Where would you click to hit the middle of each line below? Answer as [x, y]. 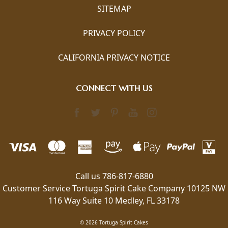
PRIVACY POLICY [114, 33]
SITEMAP [114, 8]
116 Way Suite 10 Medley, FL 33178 [114, 200]
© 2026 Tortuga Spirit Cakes [114, 222]
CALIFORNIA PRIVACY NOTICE [114, 57]
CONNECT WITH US [114, 88]
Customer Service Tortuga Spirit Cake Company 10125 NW [114, 188]
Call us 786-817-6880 [114, 176]
